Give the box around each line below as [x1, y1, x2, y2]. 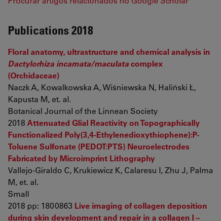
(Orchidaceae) [8, 70, 59, 80]
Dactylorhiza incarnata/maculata [8, 58, 131, 69]
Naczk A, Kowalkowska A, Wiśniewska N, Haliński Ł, [8, 82, 196, 92]
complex [131, 58, 163, 69]
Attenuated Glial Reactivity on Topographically [27, 117, 200, 128]
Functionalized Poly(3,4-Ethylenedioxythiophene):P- [8, 129, 199, 140]
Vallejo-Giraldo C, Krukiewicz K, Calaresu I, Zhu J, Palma [8, 165, 213, 175]
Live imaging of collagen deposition [74, 200, 207, 211]
